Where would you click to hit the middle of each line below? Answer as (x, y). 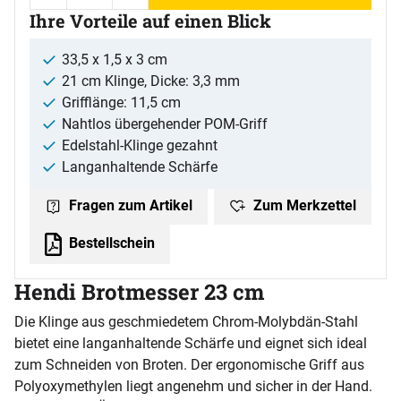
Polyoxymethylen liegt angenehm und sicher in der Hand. (193, 386)
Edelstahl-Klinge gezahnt (140, 145)
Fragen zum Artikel (129, 206)
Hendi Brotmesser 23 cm (139, 291)
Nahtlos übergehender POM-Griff (165, 124)
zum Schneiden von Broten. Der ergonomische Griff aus (189, 364)
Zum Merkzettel (303, 205)
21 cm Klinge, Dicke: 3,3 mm (151, 81)
